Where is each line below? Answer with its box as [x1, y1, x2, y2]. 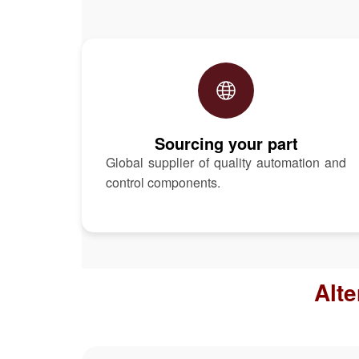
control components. [106, 172, 220, 192]
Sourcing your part [154, 131, 298, 155]
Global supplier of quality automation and [106, 152, 346, 171]
